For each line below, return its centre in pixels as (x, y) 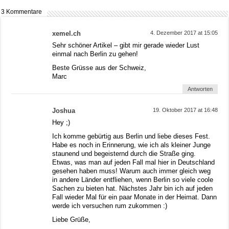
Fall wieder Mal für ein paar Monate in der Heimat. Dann (135, 197)
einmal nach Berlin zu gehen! (95, 54)
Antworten (200, 89)
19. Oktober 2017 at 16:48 (185, 110)
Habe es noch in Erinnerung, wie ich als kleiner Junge (132, 145)
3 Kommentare (22, 12)
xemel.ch (67, 33)
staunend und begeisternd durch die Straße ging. (124, 153)
